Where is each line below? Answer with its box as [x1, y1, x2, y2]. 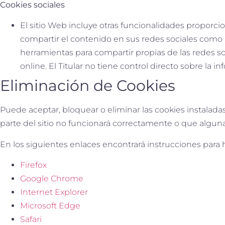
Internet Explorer [20, 187, 88, 197]
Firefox [20, 160, 47, 170]
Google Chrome [20, 174, 83, 184]
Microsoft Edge [20, 201, 80, 211]
